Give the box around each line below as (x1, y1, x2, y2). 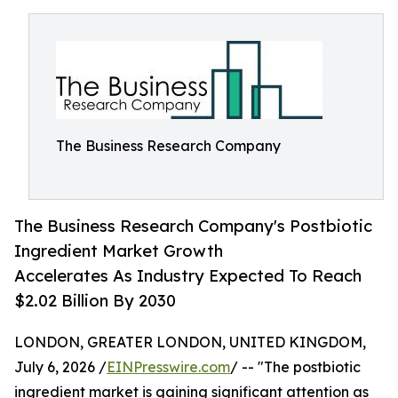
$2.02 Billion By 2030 (14, 291, 176, 311)
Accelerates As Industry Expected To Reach (14, 266, 362, 286)
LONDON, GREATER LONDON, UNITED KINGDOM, (14, 333, 366, 352)
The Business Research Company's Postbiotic (14, 216, 372, 236)
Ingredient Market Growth (14, 241, 223, 261)
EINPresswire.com (107, 358, 230, 377)
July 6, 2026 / (14, 358, 107, 377)
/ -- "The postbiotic (230, 358, 361, 377)
